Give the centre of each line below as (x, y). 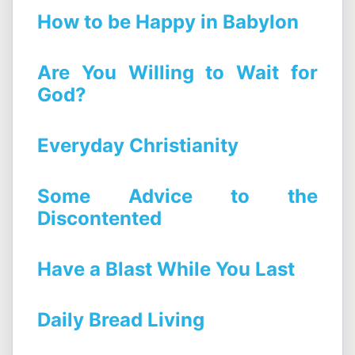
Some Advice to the (177, 197)
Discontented (99, 219)
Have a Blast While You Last (166, 269)
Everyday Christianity (138, 146)
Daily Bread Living (121, 320)
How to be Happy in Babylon (168, 22)
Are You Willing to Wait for (177, 73)
